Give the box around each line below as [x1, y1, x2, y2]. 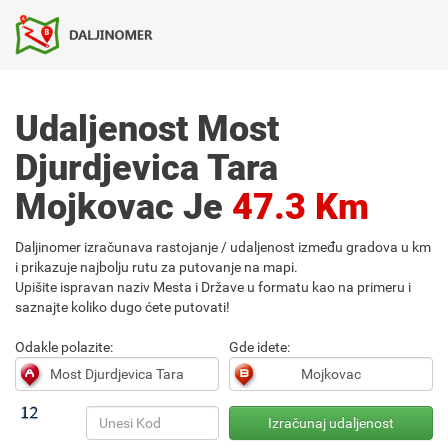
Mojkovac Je [15, 186, 232, 228]
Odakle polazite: [15, 339, 113, 355]
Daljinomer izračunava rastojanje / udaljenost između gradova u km [15, 239, 431, 255]
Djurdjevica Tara [15, 147, 278, 189]
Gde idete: [229, 339, 290, 355]
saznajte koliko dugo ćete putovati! [15, 299, 230, 315]
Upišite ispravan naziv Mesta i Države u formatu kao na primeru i [15, 279, 411, 295]
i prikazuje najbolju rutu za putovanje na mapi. [15, 259, 298, 275]
